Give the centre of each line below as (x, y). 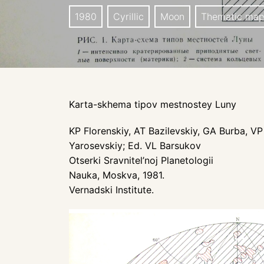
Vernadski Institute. (111, 190)
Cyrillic (128, 16)
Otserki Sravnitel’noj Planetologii (141, 160)
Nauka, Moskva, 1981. (117, 175)
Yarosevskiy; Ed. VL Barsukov (135, 146)
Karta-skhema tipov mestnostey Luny (153, 104)
